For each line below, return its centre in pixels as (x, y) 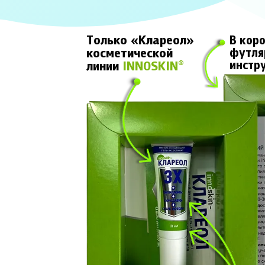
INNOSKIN (151, 67)
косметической (130, 54)
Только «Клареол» (140, 41)
